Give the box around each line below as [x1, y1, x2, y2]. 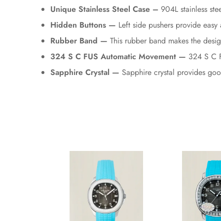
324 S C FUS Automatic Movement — [50, 51, 186, 62]
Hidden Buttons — [50, 19, 116, 31]
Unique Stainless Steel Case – [50, 3, 158, 15]
